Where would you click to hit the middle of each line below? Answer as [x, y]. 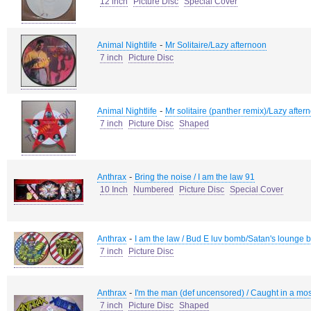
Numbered [153, 190]
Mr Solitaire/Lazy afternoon [216, 45]
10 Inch [114, 190]
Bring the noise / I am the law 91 [195, 177]
